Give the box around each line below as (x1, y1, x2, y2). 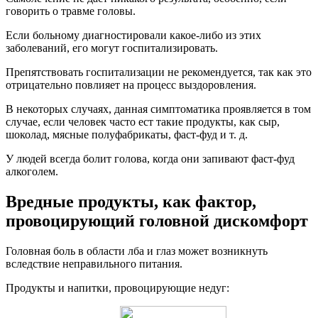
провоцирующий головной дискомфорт (6, 212, 308, 231)
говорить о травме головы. (6, 5, 136, 18)
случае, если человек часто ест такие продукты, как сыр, (6, 116, 280, 128)
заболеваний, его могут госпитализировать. (6, 42, 218, 55)
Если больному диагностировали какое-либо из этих (6, 29, 261, 42)
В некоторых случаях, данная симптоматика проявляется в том (6, 103, 311, 116)
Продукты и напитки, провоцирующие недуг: (6, 282, 229, 295)
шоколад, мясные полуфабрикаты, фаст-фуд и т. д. (6, 128, 248, 141)
